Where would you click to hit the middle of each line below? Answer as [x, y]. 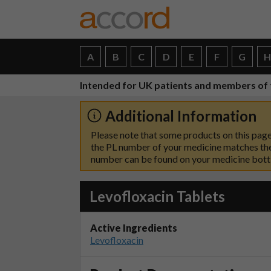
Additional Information [181, 116]
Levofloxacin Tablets [157, 196]
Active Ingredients [134, 228]
